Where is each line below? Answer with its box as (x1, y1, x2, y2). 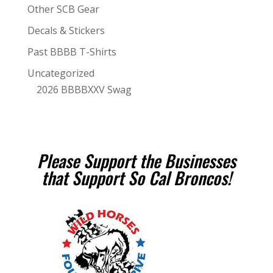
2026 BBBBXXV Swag (36, 83, 132, 97)
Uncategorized (27, 66, 94, 80)
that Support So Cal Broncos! (41, 165, 232, 191)
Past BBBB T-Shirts (27, 45, 116, 59)
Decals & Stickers (27, 24, 105, 38)
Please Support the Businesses (37, 148, 236, 174)
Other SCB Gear (27, 2, 99, 16)
